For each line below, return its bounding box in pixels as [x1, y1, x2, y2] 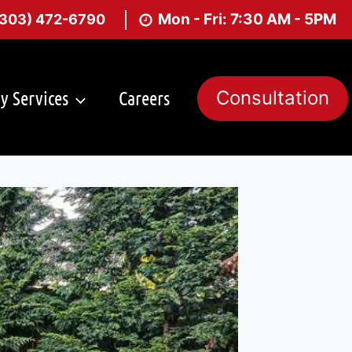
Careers [119, 86, 170, 110]
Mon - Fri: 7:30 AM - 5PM [158, 10, 336, 28]
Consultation [216, 86, 329, 110]
